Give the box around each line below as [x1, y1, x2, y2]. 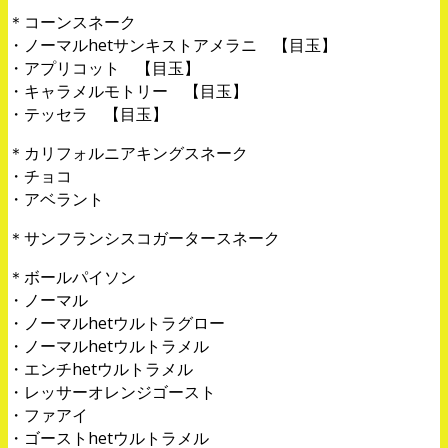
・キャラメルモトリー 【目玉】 [8, 79, 248, 102]
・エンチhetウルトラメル [8, 357, 193, 380]
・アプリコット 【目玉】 [8, 56, 200, 79]
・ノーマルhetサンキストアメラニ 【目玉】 [8, 33, 337, 56]
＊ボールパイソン [8, 265, 136, 288]
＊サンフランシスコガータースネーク [8, 226, 280, 249]
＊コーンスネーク [8, 10, 136, 33]
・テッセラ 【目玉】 [8, 102, 168, 125]
